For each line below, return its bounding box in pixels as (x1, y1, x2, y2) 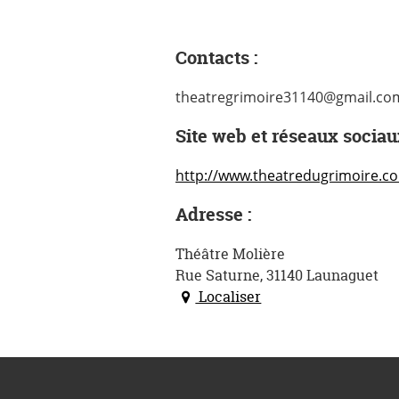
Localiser (195, 287, 262, 306)
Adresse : (175, 202, 251, 226)
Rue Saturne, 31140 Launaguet (175, 265, 379, 285)
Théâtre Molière (175, 244, 285, 264)
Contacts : (175, 45, 257, 69)
